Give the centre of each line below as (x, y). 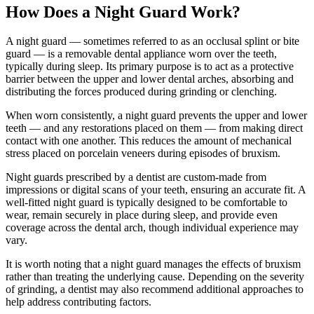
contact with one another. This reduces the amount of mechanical (149, 141)
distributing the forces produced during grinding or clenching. (141, 92)
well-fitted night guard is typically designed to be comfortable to (146, 203)
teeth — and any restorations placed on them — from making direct (154, 128)
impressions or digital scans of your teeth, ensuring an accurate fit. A (156, 190)
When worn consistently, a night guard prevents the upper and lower (156, 116)
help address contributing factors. (78, 302)
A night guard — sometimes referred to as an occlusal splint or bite (152, 41)
